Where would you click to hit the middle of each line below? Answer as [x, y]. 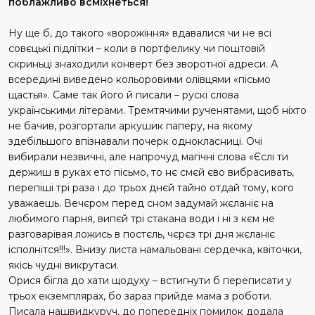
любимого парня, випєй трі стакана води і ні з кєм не [142, 218]
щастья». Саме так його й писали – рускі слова [124, 95]
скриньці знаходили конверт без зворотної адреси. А [143, 64]
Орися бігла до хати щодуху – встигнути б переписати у [150, 280]
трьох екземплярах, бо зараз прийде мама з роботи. [140, 296]
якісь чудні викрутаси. [64, 265]
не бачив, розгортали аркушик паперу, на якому [130, 126]
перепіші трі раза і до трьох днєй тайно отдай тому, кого [151, 187]
